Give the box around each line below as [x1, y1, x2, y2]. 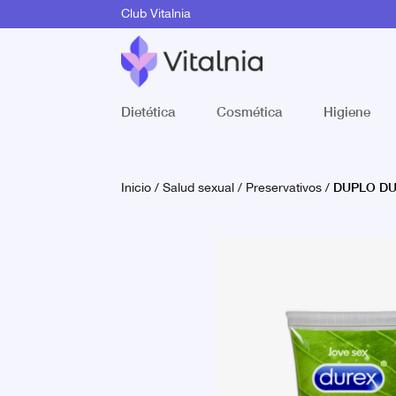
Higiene [323, 102, 370, 120]
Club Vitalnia [121, 4, 191, 24]
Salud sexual [163, 179, 234, 198]
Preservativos [246, 179, 322, 198]
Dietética [121, 102, 175, 120]
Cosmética [216, 102, 282, 120]
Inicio [121, 179, 151, 198]
